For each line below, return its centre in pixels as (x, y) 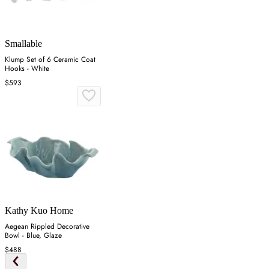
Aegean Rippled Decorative (47, 226)
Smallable (23, 43)
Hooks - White (27, 68)
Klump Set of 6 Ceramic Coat (50, 59)
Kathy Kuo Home (39, 210)
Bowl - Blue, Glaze (33, 235)
